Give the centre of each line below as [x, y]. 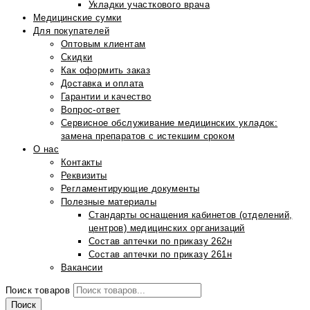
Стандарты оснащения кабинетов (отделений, [191, 215]
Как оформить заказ [106, 70]
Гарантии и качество [106, 97]
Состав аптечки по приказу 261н [160, 254]
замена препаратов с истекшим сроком [148, 136]
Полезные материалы [109, 202]
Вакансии [82, 267]
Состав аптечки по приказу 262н [160, 241]
